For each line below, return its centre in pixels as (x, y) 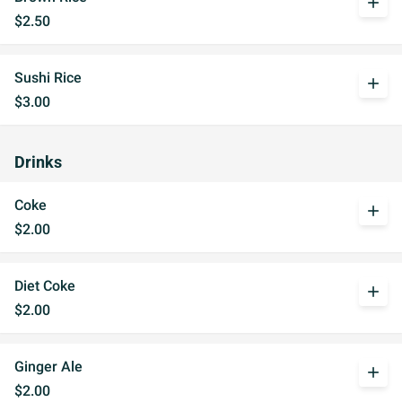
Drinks (38, 162)
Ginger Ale (48, 367)
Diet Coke (45, 286)
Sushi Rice (48, 78)
